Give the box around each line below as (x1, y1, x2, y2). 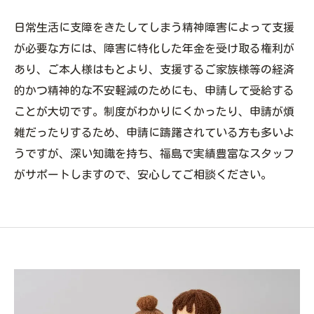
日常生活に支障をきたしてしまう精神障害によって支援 (14, 22, 294, 33)
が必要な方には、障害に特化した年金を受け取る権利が (14, 43, 294, 54)
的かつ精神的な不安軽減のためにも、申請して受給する (14, 85, 294, 96)
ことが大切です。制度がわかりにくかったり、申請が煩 (14, 106, 294, 117)
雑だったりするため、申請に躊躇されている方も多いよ (14, 127, 294, 138)
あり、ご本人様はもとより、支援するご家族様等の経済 (14, 64, 294, 75)
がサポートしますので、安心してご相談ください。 (14, 169, 272, 180)
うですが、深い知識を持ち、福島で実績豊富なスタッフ (14, 148, 294, 159)
